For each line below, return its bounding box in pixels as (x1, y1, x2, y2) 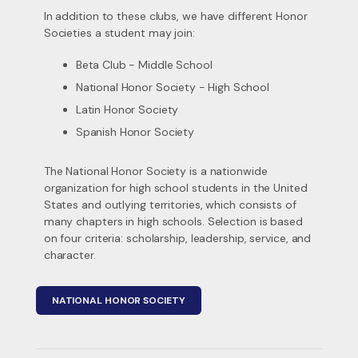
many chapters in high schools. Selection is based (43, 214, 303, 229)
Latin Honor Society (75, 102, 179, 117)
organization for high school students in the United (43, 181, 308, 195)
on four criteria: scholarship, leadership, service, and (43, 231, 312, 245)
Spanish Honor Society (75, 125, 194, 139)
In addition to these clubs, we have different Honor (43, 9, 308, 23)
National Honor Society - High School (75, 80, 269, 94)
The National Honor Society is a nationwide (43, 164, 268, 178)
